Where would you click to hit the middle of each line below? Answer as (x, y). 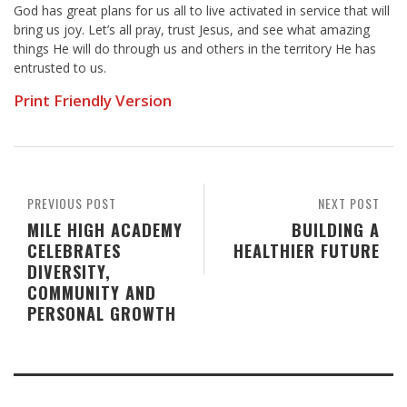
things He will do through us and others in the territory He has (195, 49)
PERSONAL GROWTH (102, 313)
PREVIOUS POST (72, 203)
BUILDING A (336, 230)
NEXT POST (349, 203)
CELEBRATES (74, 251)
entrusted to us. (60, 68)
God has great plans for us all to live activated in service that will (202, 11)
